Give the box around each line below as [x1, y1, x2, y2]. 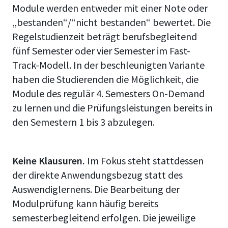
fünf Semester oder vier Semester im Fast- [12, 44, 190, 58]
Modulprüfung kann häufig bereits [12, 197, 158, 210]
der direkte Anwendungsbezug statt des [12, 168, 183, 182]
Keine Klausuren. [12, 154, 85, 167]
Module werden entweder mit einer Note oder [12, 2, 208, 15]
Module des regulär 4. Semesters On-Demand [12, 87, 205, 100]
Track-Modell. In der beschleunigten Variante [12, 59, 205, 72]
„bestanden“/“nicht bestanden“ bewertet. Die [12, 16, 211, 29]
